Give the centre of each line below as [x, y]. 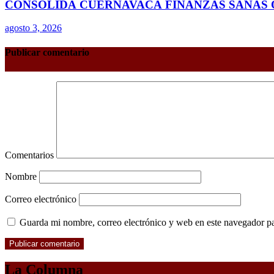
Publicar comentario [47, 52]
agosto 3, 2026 [33, 28]
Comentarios [31, 155]
